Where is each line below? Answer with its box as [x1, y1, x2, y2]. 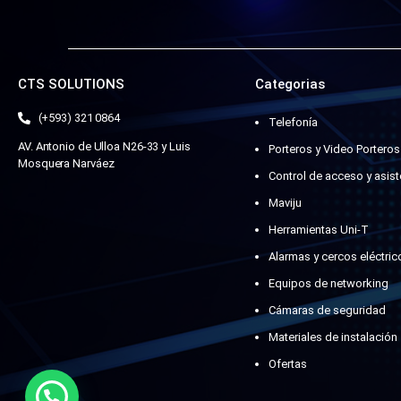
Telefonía [268, 115, 318, 130]
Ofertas [268, 357, 307, 371]
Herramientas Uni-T [268, 223, 369, 237]
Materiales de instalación [268, 330, 397, 345]
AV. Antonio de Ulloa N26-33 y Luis [18, 140, 191, 154]
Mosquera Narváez [18, 157, 115, 171]
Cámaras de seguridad [268, 303, 386, 318]
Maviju [268, 196, 302, 210]
